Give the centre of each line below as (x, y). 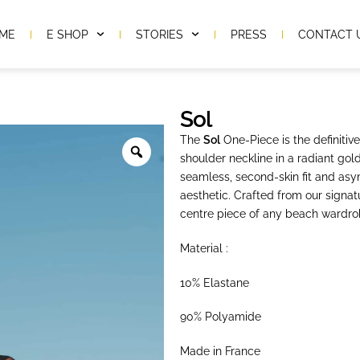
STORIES (160, 34)
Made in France (220, 352)
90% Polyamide (221, 317)
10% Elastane (215, 282)
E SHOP (68, 34)
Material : (204, 248)
